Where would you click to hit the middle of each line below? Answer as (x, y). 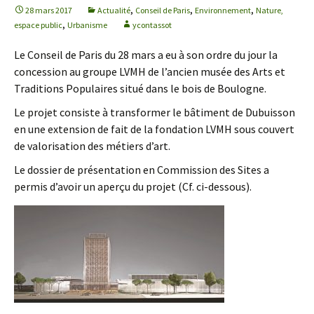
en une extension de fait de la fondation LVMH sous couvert (154, 129)
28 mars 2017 (49, 10)
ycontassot (152, 25)
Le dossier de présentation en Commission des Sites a (142, 170)
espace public (38, 25)
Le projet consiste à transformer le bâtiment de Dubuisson (155, 112)
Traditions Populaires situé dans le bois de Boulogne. (140, 88)
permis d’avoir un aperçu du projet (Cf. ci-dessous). (133, 186)
